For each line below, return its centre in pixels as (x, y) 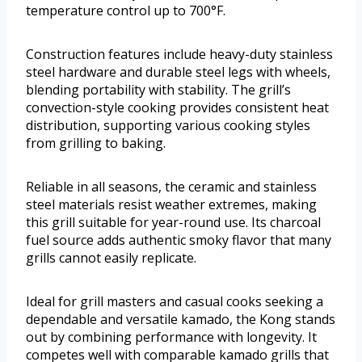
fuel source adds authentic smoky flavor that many (179, 240)
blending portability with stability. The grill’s (158, 90)
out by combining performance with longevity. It (171, 337)
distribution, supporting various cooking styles (168, 126)
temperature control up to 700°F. (126, 11)
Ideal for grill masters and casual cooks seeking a (175, 302)
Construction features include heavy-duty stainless (179, 55)
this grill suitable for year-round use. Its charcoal (173, 223)
